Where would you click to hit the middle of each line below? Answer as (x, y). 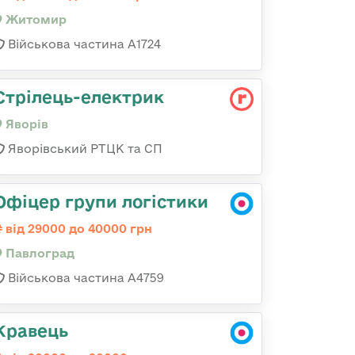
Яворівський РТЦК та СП (84, 149)
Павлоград (38, 253)
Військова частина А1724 (83, 44)
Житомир (34, 19)
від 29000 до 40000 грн (77, 229)
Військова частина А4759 (84, 278)
